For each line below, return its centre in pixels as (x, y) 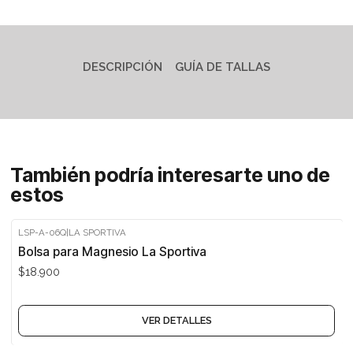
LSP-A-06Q (43, 232)
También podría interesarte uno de (170, 175)
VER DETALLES (176, 321)
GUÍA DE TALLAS (223, 67)
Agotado (57, 244)
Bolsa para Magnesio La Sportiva (113, 251)
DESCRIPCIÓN (122, 67)
